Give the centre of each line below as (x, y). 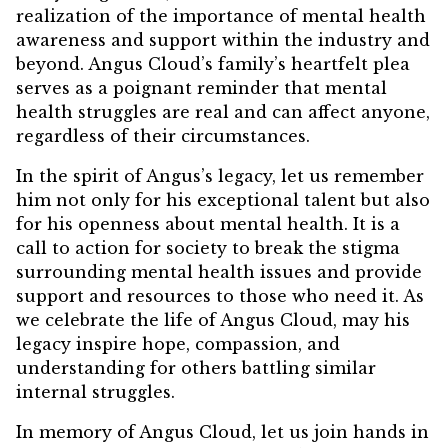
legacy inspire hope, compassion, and (178, 344)
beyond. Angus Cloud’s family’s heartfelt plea (213, 64)
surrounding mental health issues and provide (219, 272)
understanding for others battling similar (196, 368)
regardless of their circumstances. (163, 136)
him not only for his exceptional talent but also (223, 200)
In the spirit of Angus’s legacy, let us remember (220, 176)
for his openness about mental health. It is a (208, 224)
